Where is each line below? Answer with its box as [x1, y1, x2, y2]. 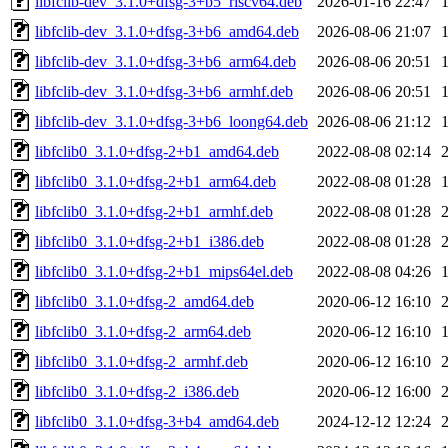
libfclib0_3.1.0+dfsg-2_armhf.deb [35, 352, 248, 370]
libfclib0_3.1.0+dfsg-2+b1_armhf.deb [35, 202, 273, 220]
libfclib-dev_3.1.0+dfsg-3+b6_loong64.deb [35, 112, 308, 130]
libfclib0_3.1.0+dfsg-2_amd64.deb [35, 292, 254, 310]
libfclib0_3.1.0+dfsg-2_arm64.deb [35, 322, 251, 340]
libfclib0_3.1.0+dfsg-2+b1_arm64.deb [35, 172, 276, 190]
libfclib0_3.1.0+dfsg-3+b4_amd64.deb [35, 412, 279, 430]
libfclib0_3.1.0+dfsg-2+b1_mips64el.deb [35, 262, 293, 280]
